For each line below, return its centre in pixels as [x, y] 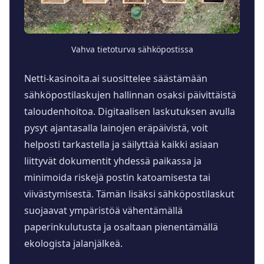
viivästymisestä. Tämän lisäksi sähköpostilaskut [129, 194]
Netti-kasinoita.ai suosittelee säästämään [116, 78]
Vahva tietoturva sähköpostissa [132, 49]
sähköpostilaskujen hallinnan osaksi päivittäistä [130, 95]
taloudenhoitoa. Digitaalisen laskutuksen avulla [130, 111]
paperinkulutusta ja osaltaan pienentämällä [121, 227]
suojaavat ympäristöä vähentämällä [103, 210]
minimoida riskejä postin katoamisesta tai [117, 177]
